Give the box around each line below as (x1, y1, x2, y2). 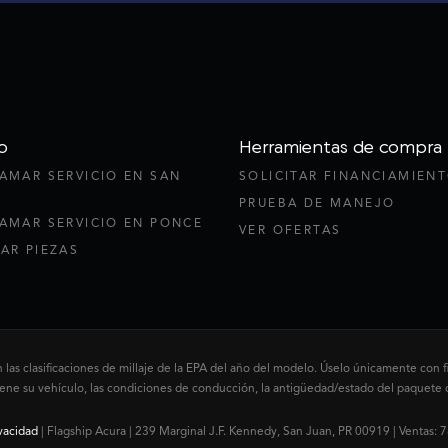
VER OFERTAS (239, 222, 342, 238)
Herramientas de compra (239, 136, 442, 158)
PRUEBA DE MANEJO (239, 195, 396, 211)
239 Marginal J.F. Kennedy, (131, 424, 280, 439)
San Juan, (279, 424, 335, 439)
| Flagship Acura (37, 424, 126, 439)
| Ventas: (389, 424, 440, 439)
